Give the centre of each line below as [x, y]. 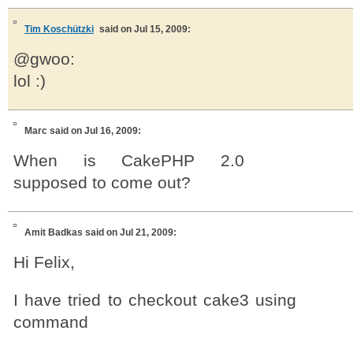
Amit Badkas [55, 232]
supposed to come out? [102, 183]
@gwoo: [44, 59]
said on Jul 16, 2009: [95, 131]
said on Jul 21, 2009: [131, 232]
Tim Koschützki [59, 29]
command [51, 322]
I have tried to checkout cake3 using [155, 300]
